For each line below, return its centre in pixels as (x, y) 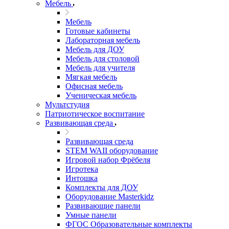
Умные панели (91, 215)
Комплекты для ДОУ (102, 187)
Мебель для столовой (102, 59)
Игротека (82, 169)
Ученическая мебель (101, 95)
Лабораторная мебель (103, 40)
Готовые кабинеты (98, 31)
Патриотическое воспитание (95, 114)
